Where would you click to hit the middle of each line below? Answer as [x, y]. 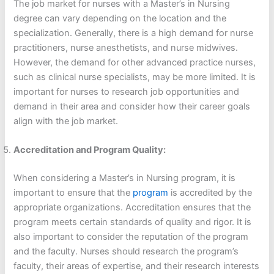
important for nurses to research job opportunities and [127, 91]
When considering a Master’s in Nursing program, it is [125, 178]
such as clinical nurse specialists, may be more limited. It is [135, 77]
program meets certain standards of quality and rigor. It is [133, 222]
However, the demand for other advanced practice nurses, [135, 62]
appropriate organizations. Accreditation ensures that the [132, 208]
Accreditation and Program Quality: [90, 150]
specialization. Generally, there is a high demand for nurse [134, 33]
